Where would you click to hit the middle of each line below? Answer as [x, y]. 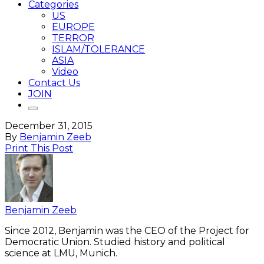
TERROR [73, 38]
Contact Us [54, 83]
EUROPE [73, 27]
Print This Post [39, 148]
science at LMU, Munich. [61, 253]
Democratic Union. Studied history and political [115, 242]
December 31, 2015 [49, 126]
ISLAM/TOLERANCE [98, 49]
